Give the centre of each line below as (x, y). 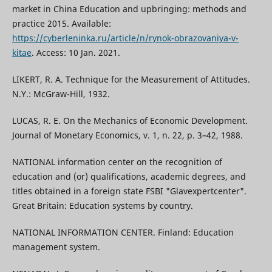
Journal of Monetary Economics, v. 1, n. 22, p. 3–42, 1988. (127, 135)
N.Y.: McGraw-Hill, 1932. (61, 94)
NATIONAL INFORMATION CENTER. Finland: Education (123, 233)
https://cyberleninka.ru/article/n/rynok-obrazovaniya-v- (125, 38)
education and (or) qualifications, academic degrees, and (129, 177)
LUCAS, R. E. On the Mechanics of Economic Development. (130, 121)
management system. (56, 247)
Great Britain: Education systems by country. (102, 206)
